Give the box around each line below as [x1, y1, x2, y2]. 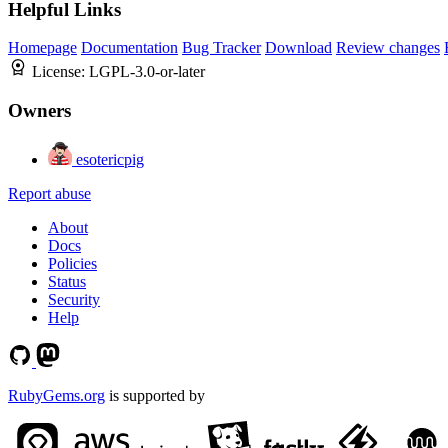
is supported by [105, 386, 205, 404]
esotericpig [76, 150, 144, 168]
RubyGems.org [8, 386, 105, 404]
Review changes [336, 39, 440, 57]
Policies [48, 254, 97, 272]
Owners [8, 100, 71, 122]
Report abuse [8, 184, 91, 202]
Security [48, 290, 100, 308]
